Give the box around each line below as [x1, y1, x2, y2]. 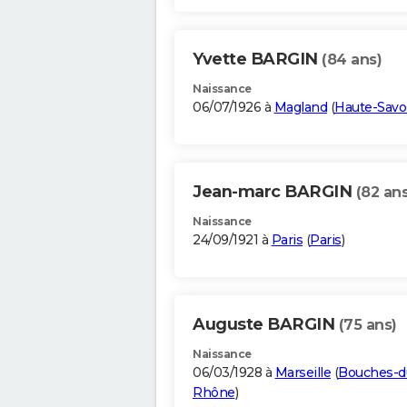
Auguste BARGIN [193, 314, 339, 335]
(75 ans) [338, 316, 397, 334]
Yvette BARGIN [193, 49, 322, 70]
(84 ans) [322, 51, 382, 69]
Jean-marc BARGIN [193, 182, 356, 203]
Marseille [274, 364, 331, 382]
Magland [273, 99, 327, 116]
